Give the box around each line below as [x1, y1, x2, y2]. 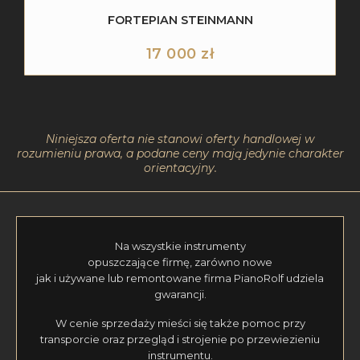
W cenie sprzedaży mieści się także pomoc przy [55, 317, 305, 330]
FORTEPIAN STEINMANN [107, 12, 253, 27]
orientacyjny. [143, 160, 217, 175]
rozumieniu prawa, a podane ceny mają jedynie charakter [16, 145, 344, 161]
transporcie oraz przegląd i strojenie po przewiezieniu [40, 333, 320, 346]
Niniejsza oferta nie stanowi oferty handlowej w [46, 131, 314, 146]
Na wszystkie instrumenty [114, 239, 246, 252]
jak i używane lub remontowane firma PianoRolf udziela [36, 271, 324, 284]
